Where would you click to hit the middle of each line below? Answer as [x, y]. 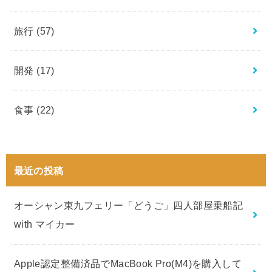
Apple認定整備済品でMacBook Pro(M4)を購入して [128, 264]
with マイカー [44, 224]
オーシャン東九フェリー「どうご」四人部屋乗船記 [128, 206]
